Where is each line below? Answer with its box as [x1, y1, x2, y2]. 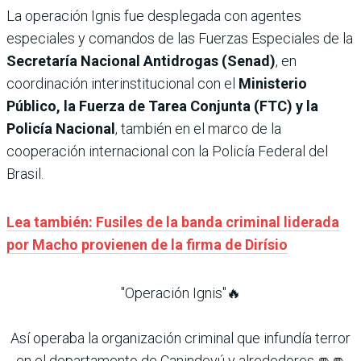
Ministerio [239, 75, 307, 93]
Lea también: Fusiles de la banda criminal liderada [6, 214, 339, 231]
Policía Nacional [6, 120, 115, 138]
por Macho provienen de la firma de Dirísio [6, 236, 288, 254]
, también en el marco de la [115, 120, 281, 138]
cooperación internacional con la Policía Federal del [6, 143, 328, 160]
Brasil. [6, 165, 44, 183]
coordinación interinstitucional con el [6, 75, 239, 93]
